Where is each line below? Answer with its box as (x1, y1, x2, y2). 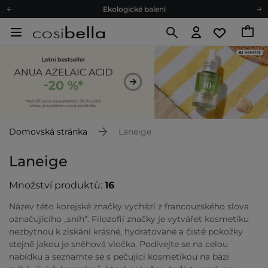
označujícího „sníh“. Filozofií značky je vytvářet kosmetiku (9, 214, 249, 225)
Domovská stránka (9, 126, 87, 138)
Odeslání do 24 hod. (98, 39, 170, 48)
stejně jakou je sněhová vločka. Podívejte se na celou (9, 239, 228, 250)
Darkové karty (108, 56, 160, 65)
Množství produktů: (9, 179, 105, 191)
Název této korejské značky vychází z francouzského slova (9, 201, 249, 212)
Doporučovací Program (91, 22, 177, 31)
